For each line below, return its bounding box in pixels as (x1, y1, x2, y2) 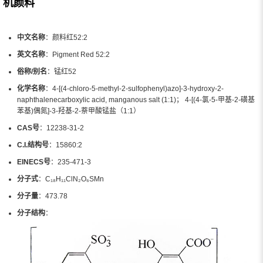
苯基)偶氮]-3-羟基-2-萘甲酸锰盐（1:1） (17, 106, 140, 115)
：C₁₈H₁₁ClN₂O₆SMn (38, 174, 104, 183)
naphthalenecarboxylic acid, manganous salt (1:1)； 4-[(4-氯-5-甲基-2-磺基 (17, 95, 255, 104)
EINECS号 (17, 157, 50, 166)
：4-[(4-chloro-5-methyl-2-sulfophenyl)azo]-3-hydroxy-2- (45, 84, 224, 93)
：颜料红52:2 (45, 33, 87, 42)
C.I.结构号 (17, 140, 49, 149)
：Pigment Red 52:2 (45, 50, 110, 59)
